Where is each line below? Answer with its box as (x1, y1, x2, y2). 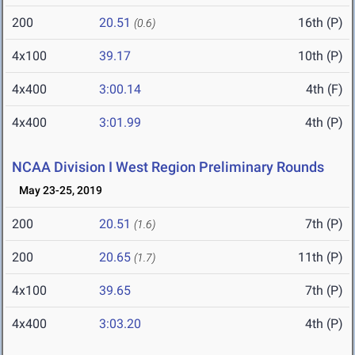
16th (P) (298, 15, 343, 31)
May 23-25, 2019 (12, 184, 102, 197)
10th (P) (298, 48, 343, 64)
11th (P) (298, 250, 343, 265)
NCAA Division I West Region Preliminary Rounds (12, 158, 324, 176)
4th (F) (306, 82, 343, 97)
